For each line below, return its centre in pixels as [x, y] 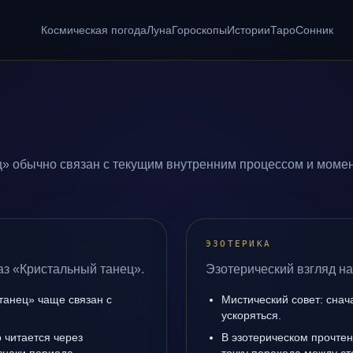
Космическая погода [93, 30]
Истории [248, 30]
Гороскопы [199, 30]
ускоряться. [251, 315]
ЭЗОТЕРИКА [239, 244]
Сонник [314, 30]
